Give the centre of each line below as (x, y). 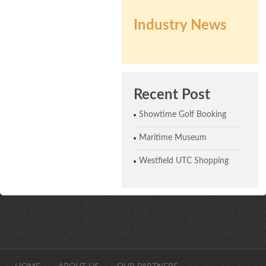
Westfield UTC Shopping (184, 161)
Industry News (180, 25)
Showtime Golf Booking (183, 114)
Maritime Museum (173, 137)
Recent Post (172, 95)
